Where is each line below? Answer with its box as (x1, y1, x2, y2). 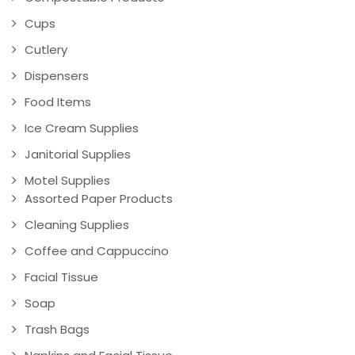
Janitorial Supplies (25, 146, 131, 163)
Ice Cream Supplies (25, 120, 139, 137)
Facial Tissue (25, 269, 98, 286)
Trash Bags (25, 321, 90, 338)
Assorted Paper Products (25, 190, 173, 208)
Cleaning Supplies (25, 216, 129, 234)
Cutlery (25, 41, 67, 59)
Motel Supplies (25, 172, 110, 189)
